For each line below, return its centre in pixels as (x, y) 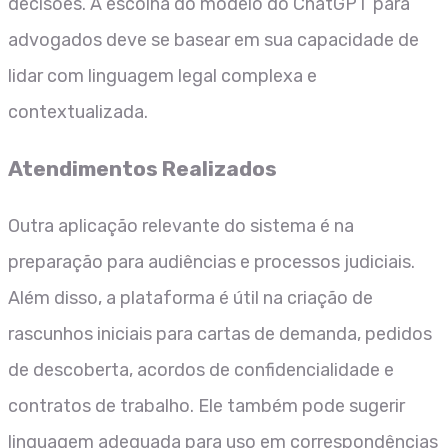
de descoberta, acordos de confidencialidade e (201, 369)
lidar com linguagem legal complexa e (162, 75)
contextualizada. (78, 111)
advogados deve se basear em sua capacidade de (213, 39)
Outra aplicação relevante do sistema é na (181, 225)
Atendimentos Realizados (142, 168)
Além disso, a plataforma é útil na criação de (190, 297)
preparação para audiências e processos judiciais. (211, 261)
